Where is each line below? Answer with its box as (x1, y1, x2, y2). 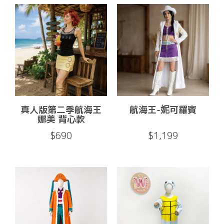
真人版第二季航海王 (20, 103, 101, 116)
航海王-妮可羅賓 (129, 103, 196, 116)
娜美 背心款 (37, 112, 85, 125)
